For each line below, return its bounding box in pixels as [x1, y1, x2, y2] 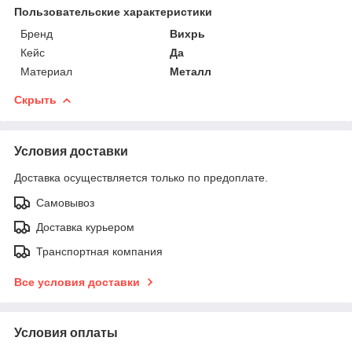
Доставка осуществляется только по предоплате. [14, 170, 268, 184]
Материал [20, 64, 72, 78]
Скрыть [14, 93, 57, 106]
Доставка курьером [36, 220, 134, 233]
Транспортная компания [36, 244, 163, 258]
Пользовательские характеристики [14, 5, 212, 18]
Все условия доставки [14, 275, 140, 288]
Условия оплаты [14, 325, 118, 339]
